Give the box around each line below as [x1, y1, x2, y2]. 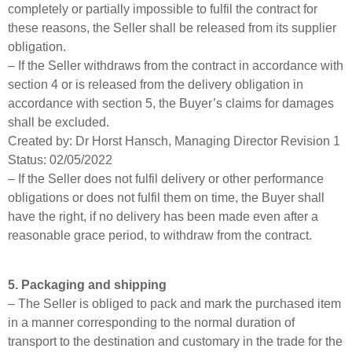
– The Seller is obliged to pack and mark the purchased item [8, 296, 341, 310]
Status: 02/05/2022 [8, 153, 112, 167]
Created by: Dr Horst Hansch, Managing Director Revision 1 [8, 134, 340, 148]
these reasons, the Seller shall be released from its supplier [8, 21, 336, 35]
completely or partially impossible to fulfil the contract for [8, 2, 317, 16]
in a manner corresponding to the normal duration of [8, 315, 295, 329]
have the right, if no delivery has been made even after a [8, 210, 318, 224]
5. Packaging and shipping [8, 277, 167, 291]
